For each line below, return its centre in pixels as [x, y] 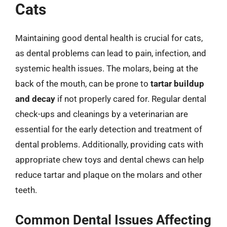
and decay [35, 99]
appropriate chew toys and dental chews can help [110, 160]
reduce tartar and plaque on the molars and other [109, 175]
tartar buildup [177, 84]
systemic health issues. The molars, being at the [107, 68]
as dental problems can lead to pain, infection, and [111, 53]
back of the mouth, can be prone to [83, 84]
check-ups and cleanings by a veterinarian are [102, 114]
